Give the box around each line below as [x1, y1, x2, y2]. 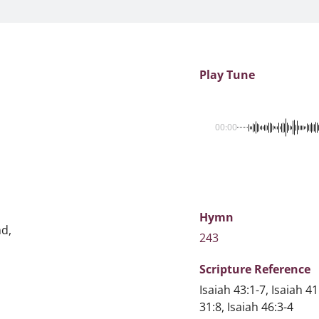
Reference [254, 261, 310, 277]
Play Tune [199, 67, 255, 83]
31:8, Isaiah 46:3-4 [199, 299, 293, 315]
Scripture [199, 261, 254, 277]
